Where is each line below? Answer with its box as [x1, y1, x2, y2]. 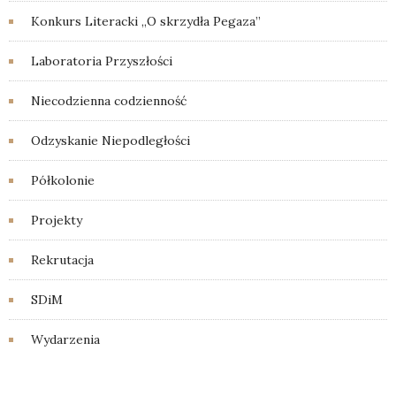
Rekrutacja [31, 252, 94, 268]
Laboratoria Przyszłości [31, 53, 172, 69]
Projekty [31, 212, 82, 228]
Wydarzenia [31, 331, 100, 347]
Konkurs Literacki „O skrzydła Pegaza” [31, 13, 261, 29]
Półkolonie [31, 172, 95, 188]
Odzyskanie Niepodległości [31, 133, 190, 148]
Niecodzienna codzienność [31, 93, 187, 109]
